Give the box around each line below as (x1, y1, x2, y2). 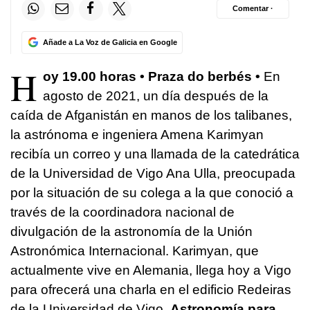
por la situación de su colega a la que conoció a (10, 185, 293, 200)
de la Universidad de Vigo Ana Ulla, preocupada (10, 165, 295, 181)
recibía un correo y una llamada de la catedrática (10, 146, 300, 161)
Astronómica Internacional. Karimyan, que (10, 243, 259, 258)
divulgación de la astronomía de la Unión (10, 224, 253, 239)
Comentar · (232, 4, 273, 13)
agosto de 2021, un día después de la (43, 88, 268, 103)
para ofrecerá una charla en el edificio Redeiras (10, 282, 291, 297)
